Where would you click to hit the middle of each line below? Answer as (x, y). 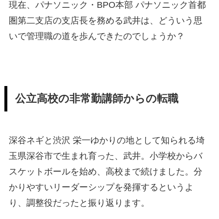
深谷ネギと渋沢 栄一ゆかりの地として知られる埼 (107, 140)
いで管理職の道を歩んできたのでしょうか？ (97, 36)
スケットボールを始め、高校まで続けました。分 (105, 171)
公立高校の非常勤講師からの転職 (97, 99)
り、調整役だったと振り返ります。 (79, 203)
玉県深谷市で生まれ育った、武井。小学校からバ (105, 156)
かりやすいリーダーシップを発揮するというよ (101, 187)
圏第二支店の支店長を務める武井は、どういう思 (105, 21)
